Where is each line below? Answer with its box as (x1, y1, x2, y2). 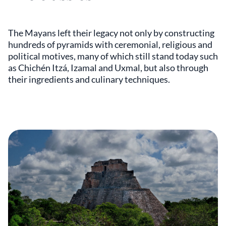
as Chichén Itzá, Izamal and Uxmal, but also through (8, 62, 208, 74)
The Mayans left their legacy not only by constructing (8, 27, 214, 39)
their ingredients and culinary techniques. (8, 74, 170, 85)
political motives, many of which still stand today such (8, 50, 218, 62)
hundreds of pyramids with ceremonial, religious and (8, 39, 212, 50)
